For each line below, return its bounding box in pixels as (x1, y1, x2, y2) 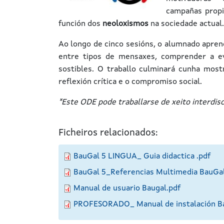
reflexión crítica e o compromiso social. (58, 78, 204, 86)
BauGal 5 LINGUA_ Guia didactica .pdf (73, 152, 210, 160)
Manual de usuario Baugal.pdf (73, 184, 180, 192)
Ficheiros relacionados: (58, 128, 157, 138)
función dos (58, 20, 102, 28)
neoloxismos (102, 20, 148, 28)
